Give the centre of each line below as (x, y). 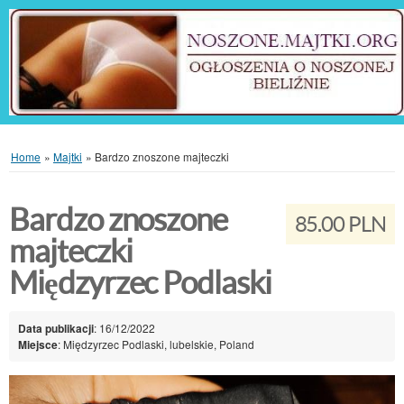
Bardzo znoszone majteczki (162, 157)
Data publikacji (56, 328)
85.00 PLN (340, 225)
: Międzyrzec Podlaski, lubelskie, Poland (156, 344)
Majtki (68, 157)
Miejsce (38, 344)
